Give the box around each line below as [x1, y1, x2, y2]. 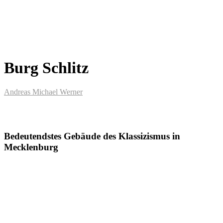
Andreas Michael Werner [4, 88, 83, 96]
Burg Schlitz [4, 58, 89, 77]
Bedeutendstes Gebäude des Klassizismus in [4, 130, 180, 141]
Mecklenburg [4, 141, 58, 152]
